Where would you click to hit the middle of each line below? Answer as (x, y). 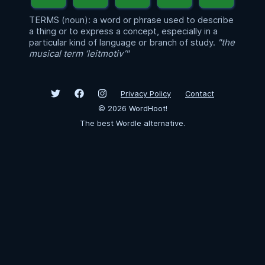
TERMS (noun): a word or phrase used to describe (131, 20)
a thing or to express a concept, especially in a (123, 31)
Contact (200, 94)
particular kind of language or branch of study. (122, 42)
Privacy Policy (146, 94)
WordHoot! (147, 109)
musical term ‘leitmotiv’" (79, 54)
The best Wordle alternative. (132, 123)
